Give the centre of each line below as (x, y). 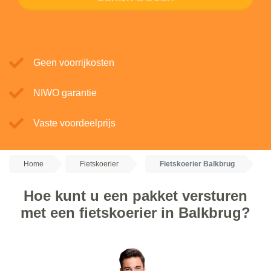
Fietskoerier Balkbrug (197, 164)
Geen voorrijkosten (74, 63)
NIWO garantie (65, 93)
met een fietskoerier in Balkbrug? (135, 213)
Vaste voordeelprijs (74, 123)
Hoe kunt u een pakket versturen (135, 196)
